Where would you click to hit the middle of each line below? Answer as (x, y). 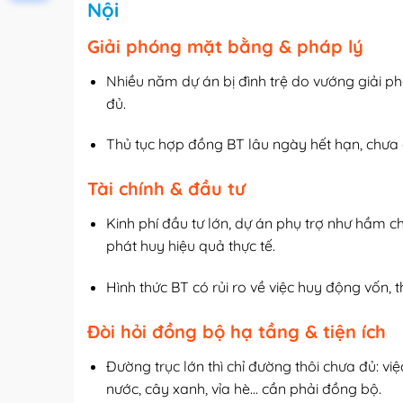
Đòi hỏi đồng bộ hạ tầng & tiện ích (237, 331)
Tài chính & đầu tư (166, 189)
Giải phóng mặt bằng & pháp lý (225, 46)
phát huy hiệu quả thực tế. (190, 246)
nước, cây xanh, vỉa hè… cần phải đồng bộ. (243, 388)
